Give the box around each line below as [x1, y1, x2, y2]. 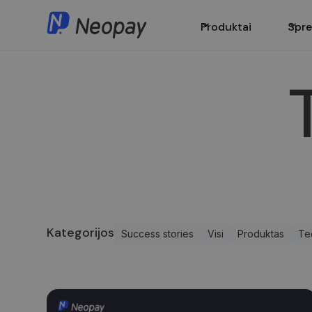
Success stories [121, 227, 194, 240]
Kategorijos [47, 224, 115, 241]
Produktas [237, 227, 285, 240]
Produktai [201, 19, 251, 34]
